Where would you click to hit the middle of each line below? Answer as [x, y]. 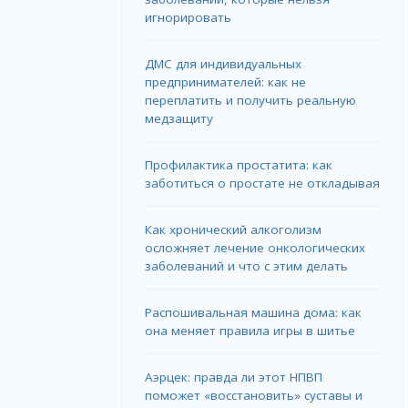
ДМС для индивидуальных [224, 64]
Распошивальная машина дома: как [254, 313]
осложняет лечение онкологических [255, 248]
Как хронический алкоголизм [234, 230]
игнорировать [189, 18]
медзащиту [179, 119]
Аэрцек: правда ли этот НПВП [234, 377]
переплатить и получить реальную [251, 101]
